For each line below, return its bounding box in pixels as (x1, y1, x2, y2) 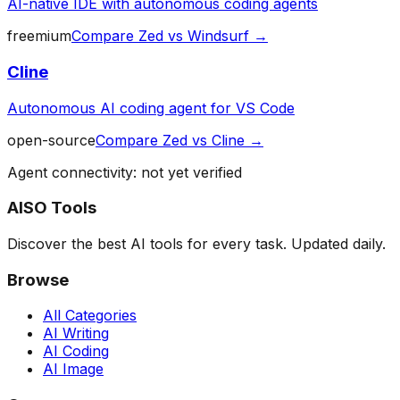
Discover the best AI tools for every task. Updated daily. (7, 234, 386, 253)
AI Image (43, 360, 104, 379)
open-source (7, 130, 96, 149)
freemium (7, 27, 71, 46)
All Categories (43, 306, 137, 325)
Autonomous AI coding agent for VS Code (7, 98, 295, 117)
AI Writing (43, 324, 109, 343)
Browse (7, 269, 69, 290)
